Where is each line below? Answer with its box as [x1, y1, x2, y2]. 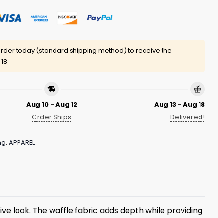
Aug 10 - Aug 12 [26, 99, 77, 109]
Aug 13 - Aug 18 [154, 99, 205, 109]
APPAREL [9, 138, 35, 147]
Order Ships [32, 112, 72, 122]
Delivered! [170, 112, 205, 122]
